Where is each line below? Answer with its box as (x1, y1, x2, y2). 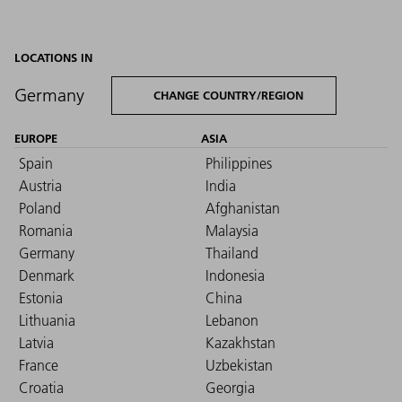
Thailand (205, 243, 258, 262)
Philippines (205, 153, 272, 172)
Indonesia (205, 266, 265, 284)
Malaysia (205, 221, 258, 240)
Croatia (19, 378, 64, 397)
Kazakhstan (205, 333, 275, 352)
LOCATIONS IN (14, 49, 92, 65)
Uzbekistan (205, 355, 273, 374)
